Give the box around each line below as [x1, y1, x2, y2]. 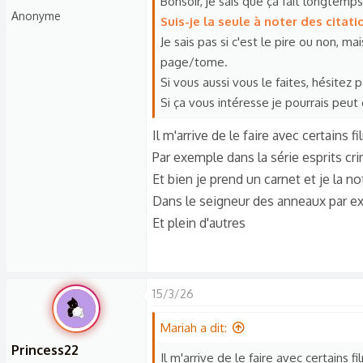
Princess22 [11, 342, 79, 358]
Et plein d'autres [152, 215, 246, 231]
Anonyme [11, 9, 61, 23]
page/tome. [160, 54, 228, 70]
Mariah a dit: [160, 320, 227, 335]
